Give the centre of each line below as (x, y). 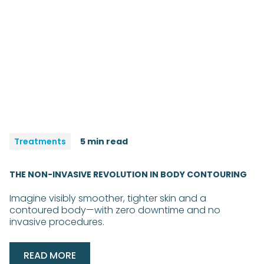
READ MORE (50, 255)
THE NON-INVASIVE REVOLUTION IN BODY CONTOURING (128, 174)
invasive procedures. (57, 222)
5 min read (104, 141)
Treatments (40, 141)
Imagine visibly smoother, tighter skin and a (108, 198)
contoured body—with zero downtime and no (115, 210)
